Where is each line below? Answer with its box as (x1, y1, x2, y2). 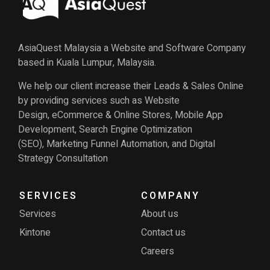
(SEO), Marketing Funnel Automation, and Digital (18, 136, 216, 151)
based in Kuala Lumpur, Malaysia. (18, 55, 157, 71)
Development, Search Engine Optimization (18, 122, 193, 137)
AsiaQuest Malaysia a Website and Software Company (18, 41, 246, 56)
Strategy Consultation (18, 151, 108, 166)
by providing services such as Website (18, 93, 180, 108)
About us (141, 207, 178, 222)
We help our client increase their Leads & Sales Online (18, 78, 244, 93)
